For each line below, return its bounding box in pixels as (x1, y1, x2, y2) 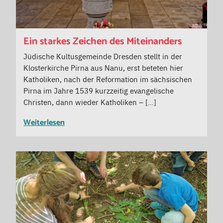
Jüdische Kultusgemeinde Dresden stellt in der (23, 50, 182, 61)
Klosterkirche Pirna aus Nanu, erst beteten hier (23, 62, 183, 73)
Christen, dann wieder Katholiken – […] (23, 96, 156, 107)
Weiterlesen (23, 115, 65, 129)
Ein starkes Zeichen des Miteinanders (23, 33, 182, 50)
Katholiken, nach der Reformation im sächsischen (23, 73, 192, 84)
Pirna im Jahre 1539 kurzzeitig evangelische (23, 85, 174, 96)
